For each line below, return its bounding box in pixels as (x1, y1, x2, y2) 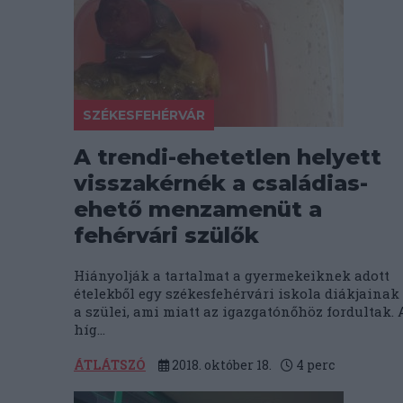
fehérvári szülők (74, 222, 259, 248)
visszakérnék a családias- (74, 170, 368, 196)
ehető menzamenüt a (74, 196, 322, 222)
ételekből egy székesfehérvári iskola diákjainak (74, 284, 399, 302)
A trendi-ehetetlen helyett (74, 144, 381, 170)
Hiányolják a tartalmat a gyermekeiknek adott (74, 266, 390, 284)
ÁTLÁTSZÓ (74, 356, 146, 373)
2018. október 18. (169, 356, 272, 373)
